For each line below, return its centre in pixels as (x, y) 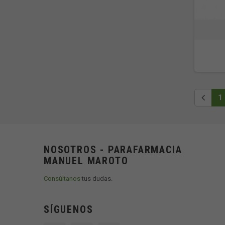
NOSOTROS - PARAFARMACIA (113, 149)
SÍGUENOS (69, 209)
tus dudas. (96, 178)
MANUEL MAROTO (86, 160)
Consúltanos (62, 178)
